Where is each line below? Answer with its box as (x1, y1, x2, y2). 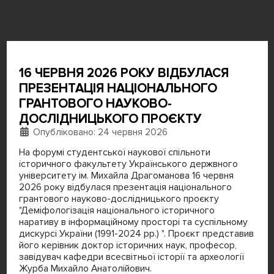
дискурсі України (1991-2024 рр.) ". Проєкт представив (18, 228, 254, 239)
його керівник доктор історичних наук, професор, (18, 239, 237, 251)
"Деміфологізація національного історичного (18, 204, 215, 216)
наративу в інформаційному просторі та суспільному (18, 216, 248, 228)
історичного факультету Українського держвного (18, 158, 238, 169)
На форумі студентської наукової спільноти (18, 146, 210, 158)
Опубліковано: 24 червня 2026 (33, 126, 168, 138)
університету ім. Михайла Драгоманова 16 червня (18, 169, 234, 181)
